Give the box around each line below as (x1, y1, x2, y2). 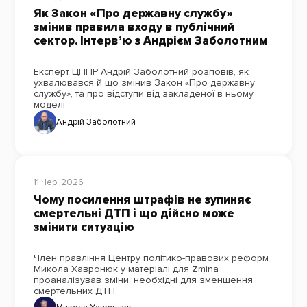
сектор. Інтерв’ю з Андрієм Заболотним (33, 34, 268, 49)
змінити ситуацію (33, 219, 134, 234)
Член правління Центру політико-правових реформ (33, 251, 269, 264)
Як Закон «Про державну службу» (33, 6, 233, 21)
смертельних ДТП (33, 284, 115, 297)
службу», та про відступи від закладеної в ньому (33, 88, 254, 100)
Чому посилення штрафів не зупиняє (33, 192, 251, 207)
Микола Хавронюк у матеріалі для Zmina (33, 262, 219, 275)
